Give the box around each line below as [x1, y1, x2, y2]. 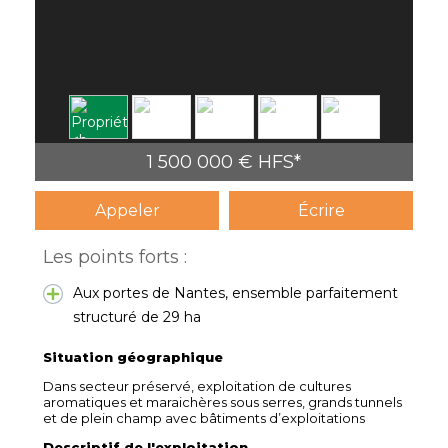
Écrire [297, 200, 345, 220]
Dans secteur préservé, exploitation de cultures [43, 377, 351, 394]
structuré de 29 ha [73, 307, 201, 326]
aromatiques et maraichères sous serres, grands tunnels [43, 393, 402, 410]
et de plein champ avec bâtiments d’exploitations [43, 409, 365, 426]
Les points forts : [43, 245, 187, 268]
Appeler [94, 200, 160, 220]
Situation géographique [43, 348, 223, 365]
